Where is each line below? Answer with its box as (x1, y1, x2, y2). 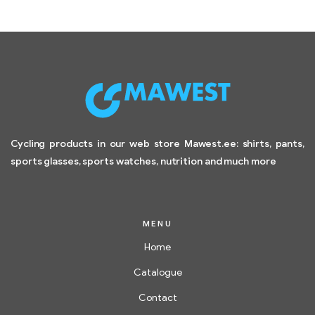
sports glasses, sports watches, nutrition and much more (11, 155, 276, 168)
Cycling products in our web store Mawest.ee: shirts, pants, (11, 138, 304, 150)
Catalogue (133, 266, 182, 279)
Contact (138, 292, 177, 304)
